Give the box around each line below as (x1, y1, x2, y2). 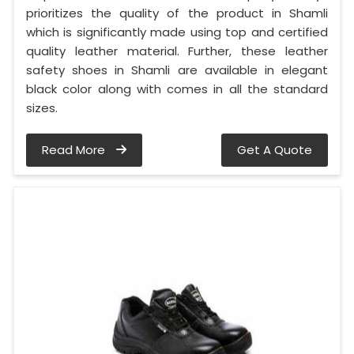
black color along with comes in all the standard (26, 81, 328, 98)
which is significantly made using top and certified (26, 24, 328, 41)
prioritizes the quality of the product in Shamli (26, 5, 328, 22)
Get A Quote (237, 141, 312, 159)
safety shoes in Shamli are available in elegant (26, 62, 328, 79)
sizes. (26, 100, 58, 117)
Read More (42, 141, 108, 159)
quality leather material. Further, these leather (26, 43, 328, 60)
